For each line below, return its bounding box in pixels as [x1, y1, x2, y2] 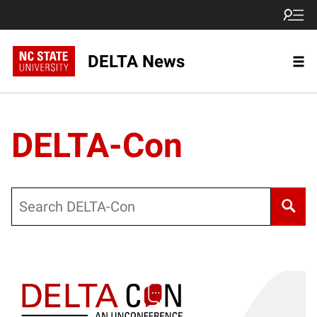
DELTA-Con [11, 125, 183, 166]
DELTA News [87, 50, 185, 71]
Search [11, 189, 46, 203]
